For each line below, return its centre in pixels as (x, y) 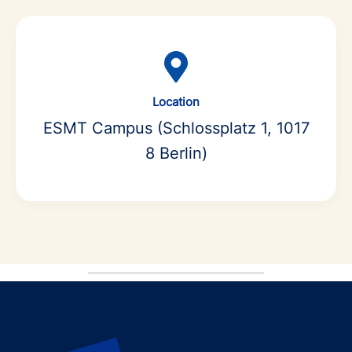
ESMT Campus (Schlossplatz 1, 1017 (176, 128)
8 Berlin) (176, 153)
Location (176, 101)
